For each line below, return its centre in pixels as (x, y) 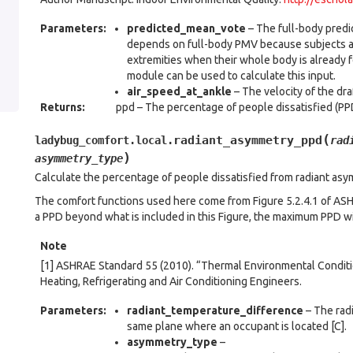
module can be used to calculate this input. (231, 76)
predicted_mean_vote (186, 28)
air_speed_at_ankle (179, 91)
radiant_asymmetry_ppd (248, 140)
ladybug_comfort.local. (104, 140)
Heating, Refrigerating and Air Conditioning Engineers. (171, 281)
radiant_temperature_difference (215, 310)
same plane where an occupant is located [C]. (237, 326)
